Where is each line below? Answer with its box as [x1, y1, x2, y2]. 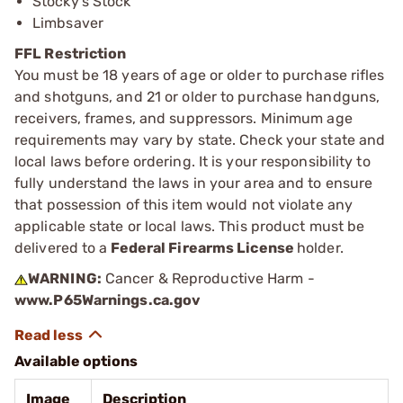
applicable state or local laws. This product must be [14, 218, 365, 235]
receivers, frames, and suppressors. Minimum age [14, 110, 353, 127]
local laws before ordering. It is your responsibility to [14, 153, 371, 170]
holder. [297, 239, 344, 256]
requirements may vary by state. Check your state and [14, 131, 386, 148]
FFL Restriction [14, 45, 127, 62]
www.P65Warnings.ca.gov [14, 291, 201, 309]
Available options [14, 353, 138, 370]
